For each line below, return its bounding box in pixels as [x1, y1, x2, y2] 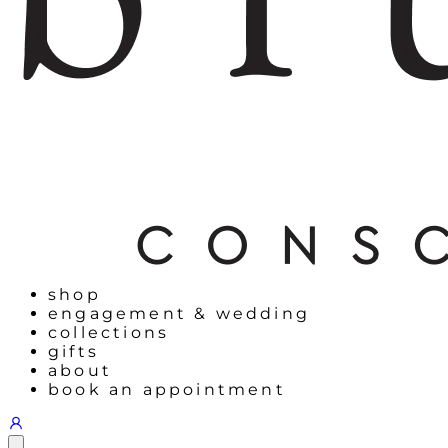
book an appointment [48, 380, 286, 400]
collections [48, 323, 170, 343]
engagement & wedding [48, 304, 310, 324]
